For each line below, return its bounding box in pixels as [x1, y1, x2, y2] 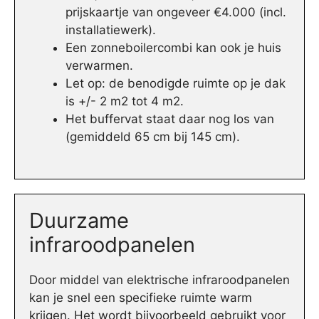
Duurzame [29, 207, 129, 233]
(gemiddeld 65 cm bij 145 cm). [66, 130, 240, 145]
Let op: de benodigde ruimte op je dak [66, 76, 286, 91]
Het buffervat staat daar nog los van [66, 112, 274, 127]
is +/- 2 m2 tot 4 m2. [66, 94, 184, 109]
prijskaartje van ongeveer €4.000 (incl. [66, 5, 286, 20]
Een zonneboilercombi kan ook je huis [66, 41, 281, 56]
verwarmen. [66, 58, 133, 73]
